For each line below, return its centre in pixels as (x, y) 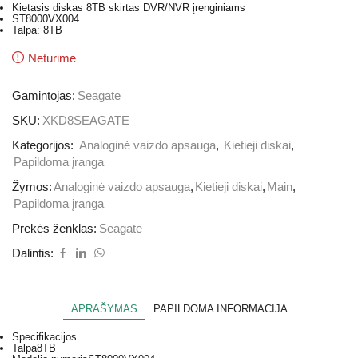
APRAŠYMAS (104, 308)
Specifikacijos (44, 337)
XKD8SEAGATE (86, 120)
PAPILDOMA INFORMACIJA (220, 308)
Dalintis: (33, 253)
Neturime (52, 58)
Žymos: (32, 187)
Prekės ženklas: (54, 228)
